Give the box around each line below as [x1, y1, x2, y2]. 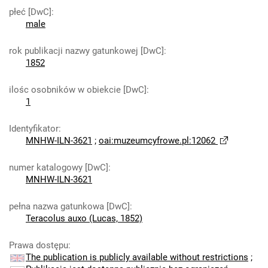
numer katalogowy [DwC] [9, 162, 108, 173]
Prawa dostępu [9, 240, 68, 251]
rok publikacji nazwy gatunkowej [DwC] [9, 45, 164, 56]
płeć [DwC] [9, 7, 51, 17]
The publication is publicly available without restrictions [26, 252, 248, 263]
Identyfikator [9, 123, 59, 134]
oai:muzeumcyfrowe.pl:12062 [99, 135, 215, 146]
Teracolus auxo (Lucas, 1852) [26, 213, 142, 224]
